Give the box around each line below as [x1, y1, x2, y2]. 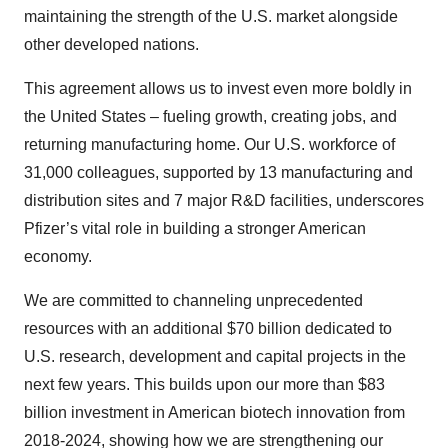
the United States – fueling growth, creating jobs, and [24, 108, 397, 126]
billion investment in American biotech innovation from [24, 404, 405, 422]
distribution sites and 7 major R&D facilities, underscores [24, 192, 424, 210]
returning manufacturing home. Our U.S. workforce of [24, 136, 395, 154]
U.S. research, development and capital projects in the [24, 348, 406, 366]
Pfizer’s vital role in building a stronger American [24, 220, 366, 238]
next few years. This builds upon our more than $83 [24, 376, 385, 394]
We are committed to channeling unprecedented [24, 292, 363, 310]
